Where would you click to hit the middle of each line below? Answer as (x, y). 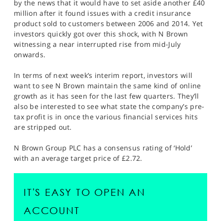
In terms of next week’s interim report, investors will (103, 75)
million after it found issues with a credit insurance (102, 13)
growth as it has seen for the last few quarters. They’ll (107, 96)
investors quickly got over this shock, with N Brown (101, 34)
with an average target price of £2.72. (78, 158)
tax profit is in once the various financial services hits (106, 117)
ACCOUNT (52, 210)
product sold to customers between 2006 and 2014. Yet (109, 23)
